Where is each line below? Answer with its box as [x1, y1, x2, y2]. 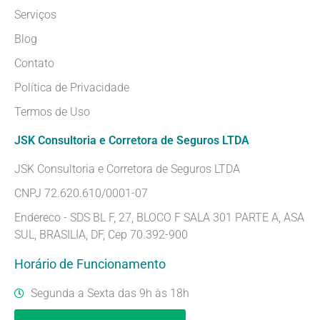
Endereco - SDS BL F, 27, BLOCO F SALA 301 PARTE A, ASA [14, 211, 304, 225]
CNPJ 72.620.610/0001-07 [14, 186, 148, 201]
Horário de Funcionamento [14, 256, 166, 272]
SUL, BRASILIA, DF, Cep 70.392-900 [14, 228, 188, 242]
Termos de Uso [14, 105, 90, 119]
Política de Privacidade [14, 81, 129, 95]
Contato [14, 56, 54, 71]
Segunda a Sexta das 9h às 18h [30, 286, 189, 301]
